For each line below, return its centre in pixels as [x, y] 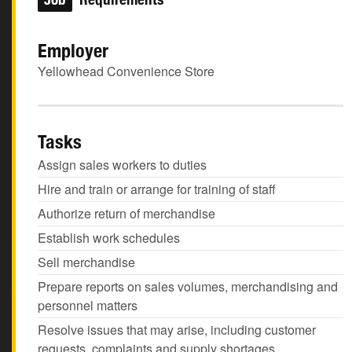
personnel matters [88, 305]
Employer [73, 50]
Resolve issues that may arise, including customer [177, 330]
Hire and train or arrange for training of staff [157, 189]
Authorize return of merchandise [126, 213]
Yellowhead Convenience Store [126, 71]
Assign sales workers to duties [122, 165]
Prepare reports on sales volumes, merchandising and [188, 286]
